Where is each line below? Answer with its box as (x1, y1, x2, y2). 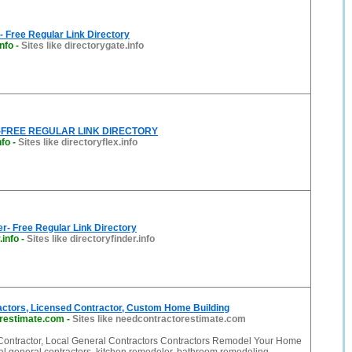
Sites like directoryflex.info (18, 137, 137, 148)
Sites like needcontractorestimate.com (72, 313, 246, 324)
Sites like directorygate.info (21, 40, 144, 51)
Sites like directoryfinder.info (27, 233, 155, 244)
